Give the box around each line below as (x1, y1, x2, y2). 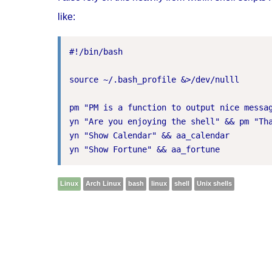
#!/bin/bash (69, 46, 123, 56)
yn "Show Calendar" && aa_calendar (69, 130, 229, 140)
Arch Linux (85, 179, 121, 187)
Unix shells (196, 179, 232, 187)
